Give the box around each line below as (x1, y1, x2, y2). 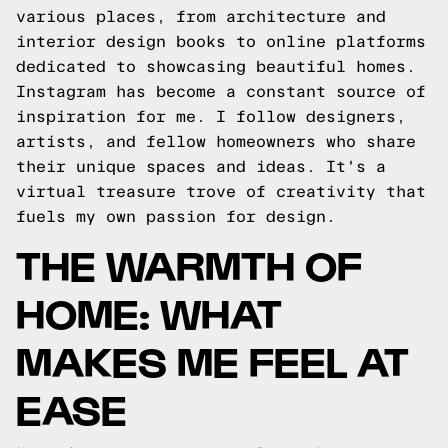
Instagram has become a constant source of (16, 83, 426, 100)
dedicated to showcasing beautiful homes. (16, 58, 416, 75)
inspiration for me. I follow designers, (16, 108, 406, 125)
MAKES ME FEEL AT (16, 335, 409, 384)
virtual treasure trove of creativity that (16, 183, 426, 200)
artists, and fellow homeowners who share (16, 133, 416, 150)
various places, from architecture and (16, 8, 386, 25)
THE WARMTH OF (16, 239, 362, 288)
